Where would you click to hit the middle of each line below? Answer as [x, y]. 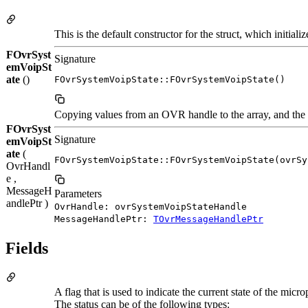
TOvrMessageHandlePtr [208, 219]
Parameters [78, 193]
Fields [27, 248]
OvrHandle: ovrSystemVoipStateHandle [151, 206]
